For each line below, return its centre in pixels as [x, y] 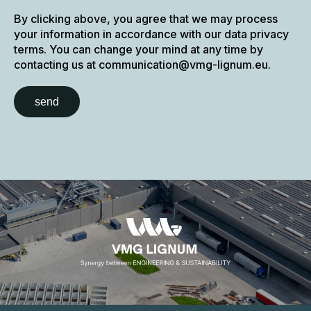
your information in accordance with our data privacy [151, 34]
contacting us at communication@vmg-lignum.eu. [142, 65]
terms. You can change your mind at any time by [138, 50]
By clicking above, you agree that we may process [146, 19]
